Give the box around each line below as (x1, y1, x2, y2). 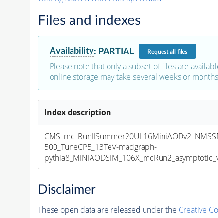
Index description (44, 107, 112, 118)
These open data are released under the (37, 204, 179, 215)
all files (169, 48, 187, 54)
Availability (49, 46, 94, 56)
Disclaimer (37, 183, 95, 196)
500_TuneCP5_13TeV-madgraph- (44, 142, 157, 153)
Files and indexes (37, 14, 141, 28)
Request (147, 48, 170, 54)
